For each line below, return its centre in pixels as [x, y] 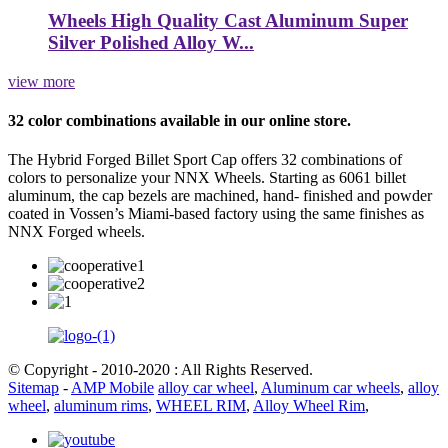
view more [41, 81]
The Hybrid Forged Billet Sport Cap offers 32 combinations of [205, 160]
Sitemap [33, 388]
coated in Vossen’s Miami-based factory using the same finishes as [216, 214]
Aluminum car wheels [330, 388]
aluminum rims [101, 406]
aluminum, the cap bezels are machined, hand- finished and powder [220, 196]
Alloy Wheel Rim [309, 406]
